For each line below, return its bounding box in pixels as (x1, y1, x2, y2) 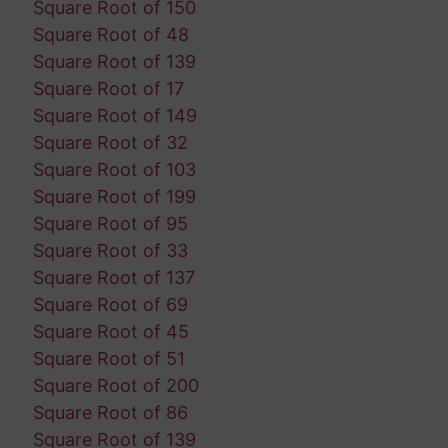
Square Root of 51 (32, 348, 185, 370)
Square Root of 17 (32, 78, 184, 100)
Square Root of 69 (32, 294, 188, 316)
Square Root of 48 (32, 24, 189, 46)
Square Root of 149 (32, 105, 197, 127)
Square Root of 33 (32, 240, 188, 262)
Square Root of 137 (32, 267, 195, 289)
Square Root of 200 (32, 375, 199, 397)
